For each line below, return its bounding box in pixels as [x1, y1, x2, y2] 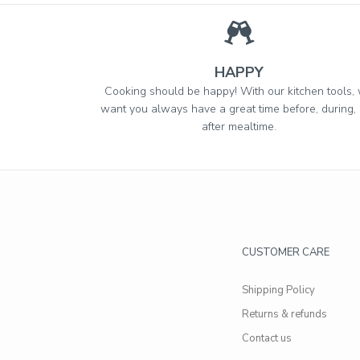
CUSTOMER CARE [241, 244, 329, 260]
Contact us [241, 330, 292, 346]
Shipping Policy [241, 282, 315, 297]
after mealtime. [202, 118, 277, 134]
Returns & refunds [241, 306, 327, 321]
